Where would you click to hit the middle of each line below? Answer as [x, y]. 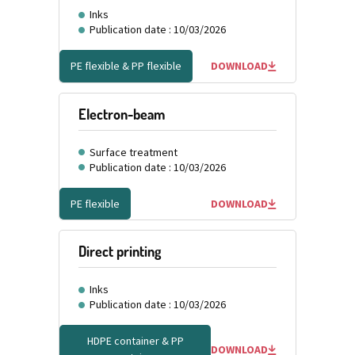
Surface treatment [134, 152]
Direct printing [120, 252]
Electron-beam [122, 114]
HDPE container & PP [135, 341]
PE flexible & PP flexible [126, 65]
